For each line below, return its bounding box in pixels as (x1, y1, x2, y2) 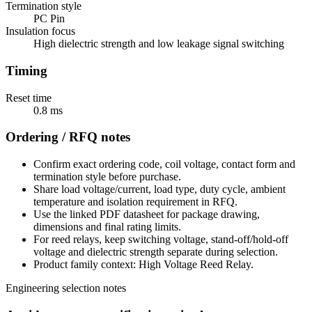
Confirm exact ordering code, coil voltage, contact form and (33, 157, 295, 170)
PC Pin (33, 13, 65, 25)
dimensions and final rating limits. (33, 220, 181, 233)
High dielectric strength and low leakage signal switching (33, 38, 284, 50)
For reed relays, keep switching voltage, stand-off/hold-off (33, 233, 288, 245)
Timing (6, 63, 47, 78)
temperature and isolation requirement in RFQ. (33, 195, 237, 208)
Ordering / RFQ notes (6, 130, 130, 145)
